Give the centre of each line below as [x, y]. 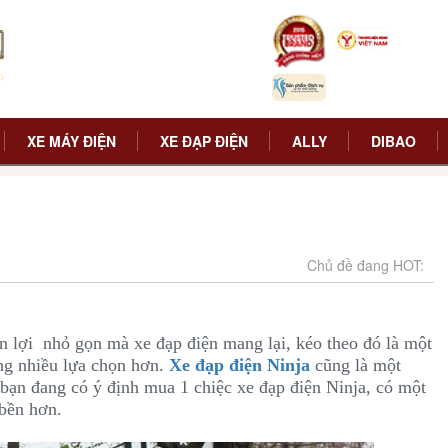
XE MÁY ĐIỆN [71, 141]
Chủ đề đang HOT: [365, 265]
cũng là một [358, 365]
